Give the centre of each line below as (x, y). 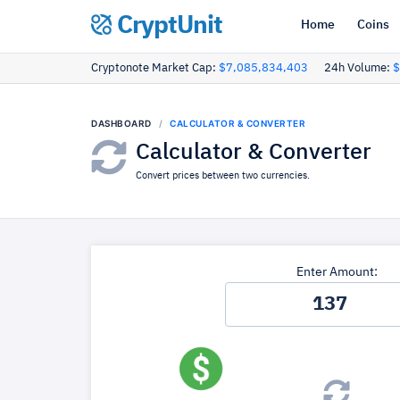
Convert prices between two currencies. (223, 175)
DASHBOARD (121, 123)
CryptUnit (167, 26)
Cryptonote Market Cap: (155, 68)
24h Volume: (358, 68)
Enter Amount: (337, 272)
